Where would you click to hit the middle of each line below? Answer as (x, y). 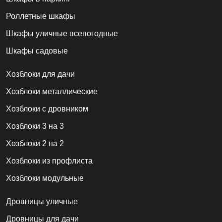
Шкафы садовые (37, 51)
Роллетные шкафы (41, 16)
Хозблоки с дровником (47, 109)
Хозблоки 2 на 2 (35, 143)
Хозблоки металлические (52, 91)
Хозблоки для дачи (40, 74)
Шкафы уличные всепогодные (62, 33)
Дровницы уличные (42, 201)
